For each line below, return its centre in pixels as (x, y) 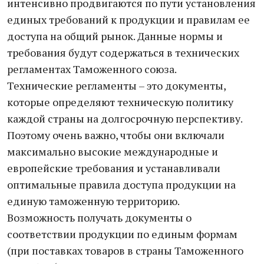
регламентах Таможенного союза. (92, 69)
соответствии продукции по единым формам (122, 234)
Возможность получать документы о (99, 217)
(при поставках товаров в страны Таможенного (125, 250)
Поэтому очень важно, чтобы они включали (116, 135)
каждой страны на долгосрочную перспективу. (125, 118)
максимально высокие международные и (113, 151)
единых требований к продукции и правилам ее (128, 19)
